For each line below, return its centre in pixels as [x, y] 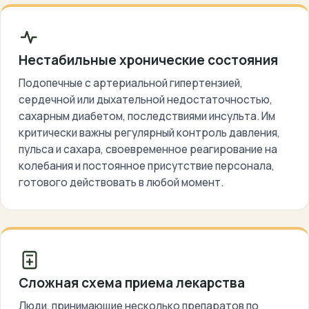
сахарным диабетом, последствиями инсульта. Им [147, 116]
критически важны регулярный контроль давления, [149, 132]
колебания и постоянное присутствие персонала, [147, 166]
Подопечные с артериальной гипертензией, [131, 83]
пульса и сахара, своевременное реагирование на [148, 149]
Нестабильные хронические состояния [148, 60]
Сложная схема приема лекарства [132, 283]
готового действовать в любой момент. [121, 182]
